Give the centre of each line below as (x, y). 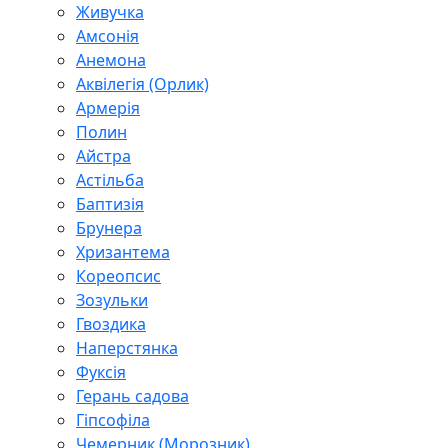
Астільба (110, 179)
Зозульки (112, 299)
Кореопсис (118, 275)
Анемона (111, 59)
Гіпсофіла (113, 419)
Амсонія (107, 35)
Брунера (109, 227)
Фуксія (101, 371)
